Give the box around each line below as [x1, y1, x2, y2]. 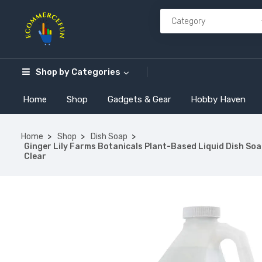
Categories [71, 66, 120, 77]
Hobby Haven [191, 94, 246, 105]
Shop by [36, 66, 70, 77]
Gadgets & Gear [108, 94, 171, 105]
